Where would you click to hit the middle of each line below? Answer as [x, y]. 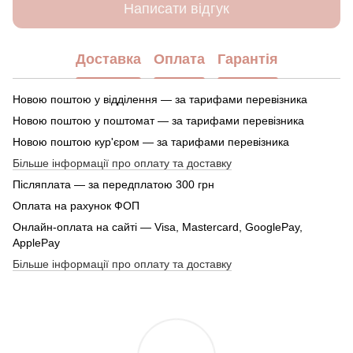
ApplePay [36, 242]
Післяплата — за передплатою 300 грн [113, 184]
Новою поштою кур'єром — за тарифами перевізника [151, 141]
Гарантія [247, 59]
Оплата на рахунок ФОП [76, 205]
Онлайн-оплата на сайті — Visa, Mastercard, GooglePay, [158, 227]
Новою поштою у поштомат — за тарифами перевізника [158, 120]
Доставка [108, 59]
